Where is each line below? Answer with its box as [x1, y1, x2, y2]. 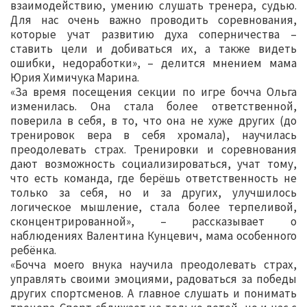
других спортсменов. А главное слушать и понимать [10, 286, 297, 302]
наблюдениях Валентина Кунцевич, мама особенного [10, 228, 297, 244]
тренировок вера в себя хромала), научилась [10, 127, 297, 143]
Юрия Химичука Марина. [10, 70, 139, 86]
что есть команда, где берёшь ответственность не [10, 171, 297, 186]
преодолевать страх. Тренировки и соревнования [10, 142, 297, 158]
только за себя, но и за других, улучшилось [10, 185, 297, 201]
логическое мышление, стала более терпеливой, [10, 199, 297, 215]
